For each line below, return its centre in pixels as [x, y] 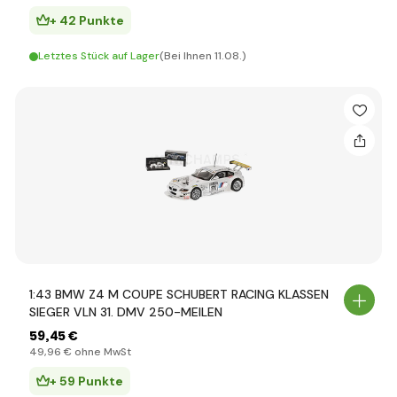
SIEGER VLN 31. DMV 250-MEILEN [126, 312]
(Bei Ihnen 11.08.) [203, 56]
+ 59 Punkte [86, 381]
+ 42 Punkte [87, 20]
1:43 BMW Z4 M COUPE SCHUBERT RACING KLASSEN [179, 294]
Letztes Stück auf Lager [99, 56]
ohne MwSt [101, 352]
